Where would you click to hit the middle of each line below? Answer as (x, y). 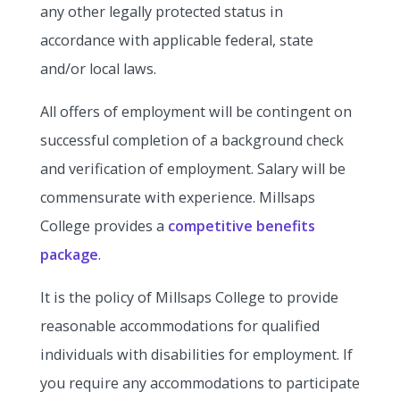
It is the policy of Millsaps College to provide (189, 298)
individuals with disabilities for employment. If (196, 355)
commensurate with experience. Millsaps (177, 198)
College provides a (104, 226)
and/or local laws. (98, 68)
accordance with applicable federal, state (176, 40)
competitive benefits (241, 226)
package (69, 255)
